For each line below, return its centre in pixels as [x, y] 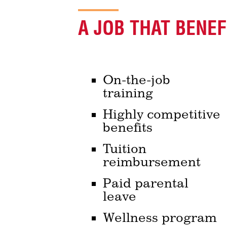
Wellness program [160, 218]
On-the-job [137, 80]
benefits [128, 127]
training [128, 93]
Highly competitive [162, 114]
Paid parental [146, 183]
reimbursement [152, 162]
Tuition [125, 149]
